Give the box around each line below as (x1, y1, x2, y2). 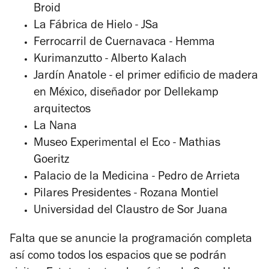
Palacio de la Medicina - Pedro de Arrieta (34, 172, 240, 184)
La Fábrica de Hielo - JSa (34, 20, 159, 33)
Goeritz (34, 155, 72, 168)
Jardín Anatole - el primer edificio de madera (34, 71, 258, 83)
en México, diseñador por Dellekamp (34, 88, 219, 100)
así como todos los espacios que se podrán (10, 251, 226, 264)
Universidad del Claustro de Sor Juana (34, 205, 228, 218)
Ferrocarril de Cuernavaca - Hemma (34, 37, 215, 50)
